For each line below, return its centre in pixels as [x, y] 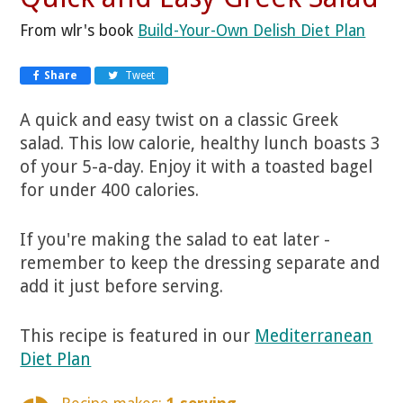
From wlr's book [79, 31]
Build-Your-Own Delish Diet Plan [252, 31]
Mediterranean [314, 336]
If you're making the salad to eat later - [175, 239]
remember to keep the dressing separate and [200, 263]
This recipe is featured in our [138, 336]
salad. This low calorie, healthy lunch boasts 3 [201, 143]
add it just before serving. [122, 286]
